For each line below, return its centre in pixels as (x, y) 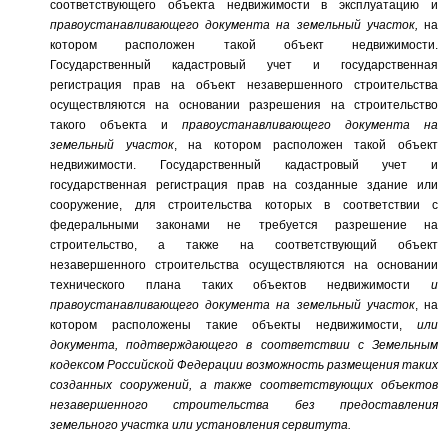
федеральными (103, 225)
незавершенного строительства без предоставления (244, 405)
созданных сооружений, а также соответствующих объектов (244, 385)
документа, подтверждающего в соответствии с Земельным (244, 345)
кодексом (77, 365)
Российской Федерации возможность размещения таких (271, 365)
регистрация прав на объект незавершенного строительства (244, 85)
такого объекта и (116, 125)
